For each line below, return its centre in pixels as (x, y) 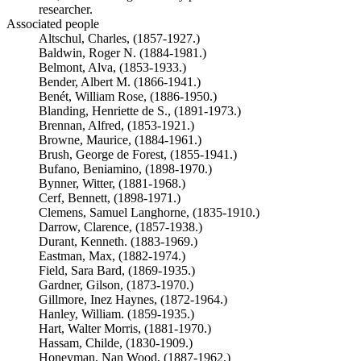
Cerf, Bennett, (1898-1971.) (110, 198)
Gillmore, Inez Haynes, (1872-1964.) (133, 299)
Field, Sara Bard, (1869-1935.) (117, 270)
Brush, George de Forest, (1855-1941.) (138, 154)
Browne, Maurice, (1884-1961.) (120, 140)
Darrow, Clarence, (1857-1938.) (120, 227)
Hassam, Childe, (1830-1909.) (116, 343)
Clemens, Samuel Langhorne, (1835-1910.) (149, 212)
